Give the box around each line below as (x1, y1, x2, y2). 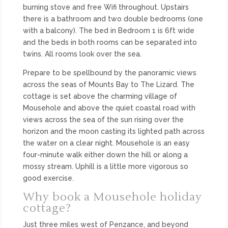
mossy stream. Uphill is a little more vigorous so (22, 162, 188, 170)
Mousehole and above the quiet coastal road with (22, 103, 195, 112)
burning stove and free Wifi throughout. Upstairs (22, 3, 189, 11)
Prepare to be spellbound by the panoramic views (22, 68, 196, 77)
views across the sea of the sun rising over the (22, 115, 184, 124)
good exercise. (22, 174, 74, 182)
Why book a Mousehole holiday (22, 189, 202, 204)
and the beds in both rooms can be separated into (22, 38, 197, 46)
